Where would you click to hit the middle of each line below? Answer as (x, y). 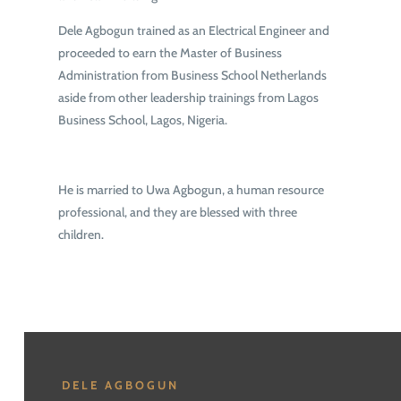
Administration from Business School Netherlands (192, 75)
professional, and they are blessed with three (177, 212)
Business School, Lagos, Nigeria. (142, 119)
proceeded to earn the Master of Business (170, 52)
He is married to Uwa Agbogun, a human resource (191, 189)
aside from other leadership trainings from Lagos (188, 97)
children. (81, 234)
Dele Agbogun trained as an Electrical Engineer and (193, 30)
